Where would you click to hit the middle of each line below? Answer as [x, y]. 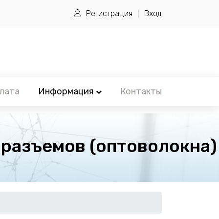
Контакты [141, 91]
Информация [66, 91]
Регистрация [109, 13]
